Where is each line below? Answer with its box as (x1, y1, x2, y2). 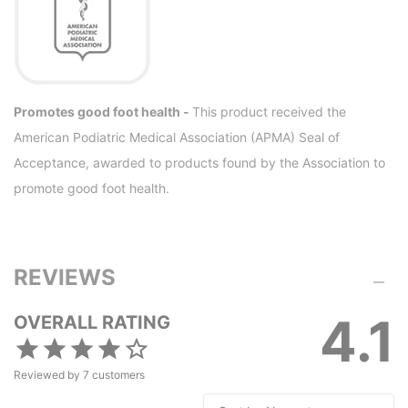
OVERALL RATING (14, 311, 170, 333)
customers (92, 367, 145, 382)
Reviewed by (14, 367, 83, 382)
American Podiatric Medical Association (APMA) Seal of (14, 129, 340, 146)
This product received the (192, 104, 346, 120)
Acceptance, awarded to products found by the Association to (14, 155, 385, 171)
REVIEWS (14, 263, 116, 291)
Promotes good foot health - (14, 104, 192, 120)
